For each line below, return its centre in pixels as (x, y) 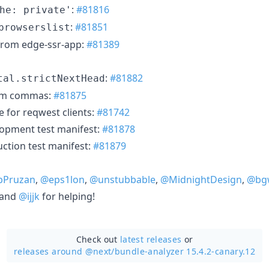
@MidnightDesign (201, 179)
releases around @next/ (64, 251)
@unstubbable (122, 179)
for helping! (67, 196)
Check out (98, 239)
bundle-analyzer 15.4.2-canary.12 (185, 251)
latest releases (151, 239)
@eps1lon (62, 179)
